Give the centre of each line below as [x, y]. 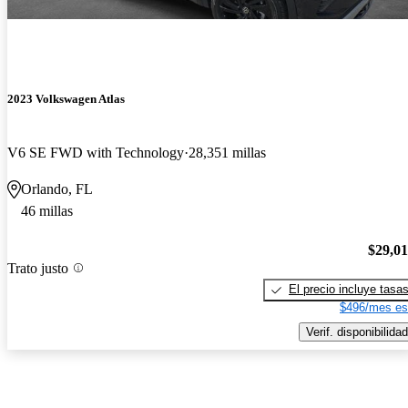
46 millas [47, 211]
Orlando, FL [57, 189]
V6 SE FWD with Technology [96, 153]
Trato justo [38, 268]
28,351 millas [227, 153]
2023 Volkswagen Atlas [66, 99]
